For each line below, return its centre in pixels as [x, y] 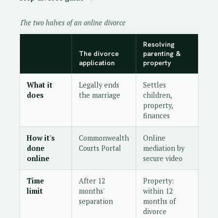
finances [156, 116]
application [97, 63]
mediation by [164, 148]
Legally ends [99, 85]
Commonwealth [104, 138]
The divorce [99, 54]
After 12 [92, 181]
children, [158, 95]
